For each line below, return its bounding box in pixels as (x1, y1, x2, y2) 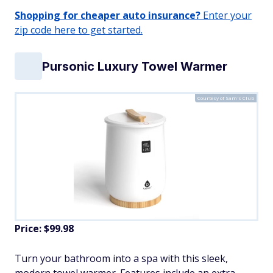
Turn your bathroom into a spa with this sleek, (15, 252, 228, 266)
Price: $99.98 (15, 222, 74, 236)
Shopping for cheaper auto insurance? (15, 9, 200, 23)
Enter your (200, 9, 252, 23)
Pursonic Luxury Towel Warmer (42, 58, 227, 74)
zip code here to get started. (15, 23, 143, 37)
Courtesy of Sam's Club (197, 94, 254, 102)
